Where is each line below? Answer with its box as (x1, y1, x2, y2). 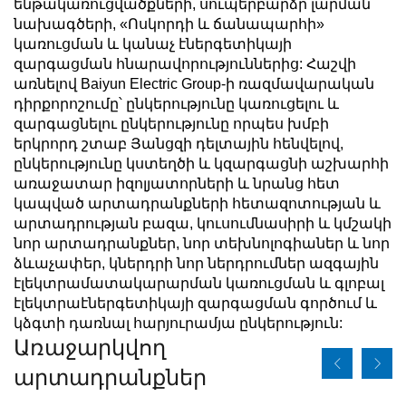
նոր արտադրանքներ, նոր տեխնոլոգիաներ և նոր (14, 235, 390, 251)
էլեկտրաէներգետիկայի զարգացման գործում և (14, 295, 377, 311)
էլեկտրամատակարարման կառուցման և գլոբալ (14, 275, 384, 291)
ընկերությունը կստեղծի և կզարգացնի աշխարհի (14, 155, 389, 171)
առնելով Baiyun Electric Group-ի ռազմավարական (14, 75, 374, 92)
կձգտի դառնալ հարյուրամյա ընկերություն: (14, 314, 343, 331)
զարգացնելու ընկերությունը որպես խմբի (14, 115, 329, 131)
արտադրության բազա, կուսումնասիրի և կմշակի (14, 215, 391, 231)
